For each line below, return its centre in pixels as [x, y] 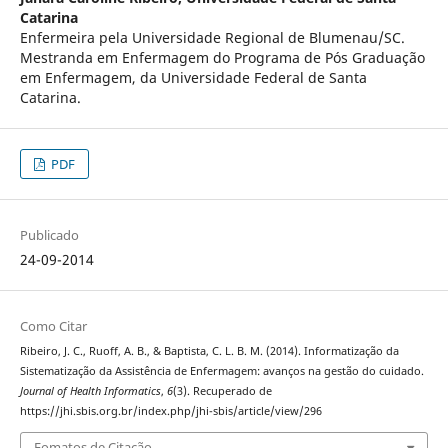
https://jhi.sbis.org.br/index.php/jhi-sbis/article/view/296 [170, 411]
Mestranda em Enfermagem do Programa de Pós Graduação [222, 58]
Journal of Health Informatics [90, 391]
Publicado [49, 235]
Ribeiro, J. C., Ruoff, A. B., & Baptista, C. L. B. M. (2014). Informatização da [209, 351]
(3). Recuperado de [222, 391]
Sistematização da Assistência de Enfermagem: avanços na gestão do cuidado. [221, 371]
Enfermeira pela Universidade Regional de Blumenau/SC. [212, 38]
